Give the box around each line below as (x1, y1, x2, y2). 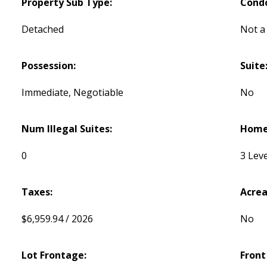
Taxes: (21, 185, 53, 199)
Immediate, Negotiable (21, 86, 124, 100)
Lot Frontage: (21, 249, 87, 262)
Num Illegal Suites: (21, 122, 113, 136)
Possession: (21, 59, 76, 73)
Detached (21, 23, 64, 36)
